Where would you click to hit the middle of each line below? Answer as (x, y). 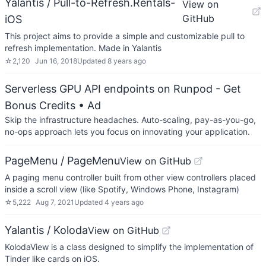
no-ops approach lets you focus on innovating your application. (127, 132)
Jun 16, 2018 (56, 61)
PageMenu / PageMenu (62, 161)
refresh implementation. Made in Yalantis (83, 48)
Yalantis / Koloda (46, 230)
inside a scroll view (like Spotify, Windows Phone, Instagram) (122, 189)
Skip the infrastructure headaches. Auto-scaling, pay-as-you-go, (130, 120)
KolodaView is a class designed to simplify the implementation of (129, 247)
